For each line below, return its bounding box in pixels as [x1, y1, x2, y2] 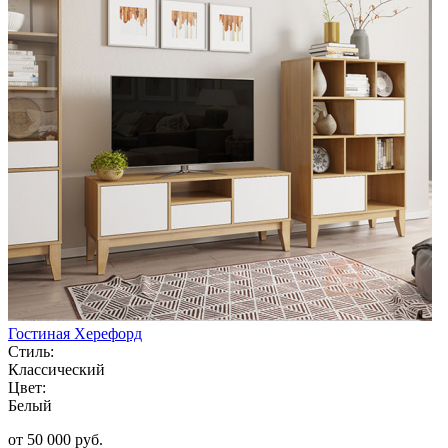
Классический [8, 360, 105, 378]
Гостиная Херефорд [8, 324, 142, 342]
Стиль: [8, 342, 54, 360]
